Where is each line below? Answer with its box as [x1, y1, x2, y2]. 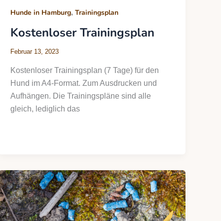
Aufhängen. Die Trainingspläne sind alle [10, 92, 151, 100]
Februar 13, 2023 [10, 48, 59, 56]
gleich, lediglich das [10, 105, 80, 113]
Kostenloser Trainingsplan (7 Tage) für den [10, 66, 159, 74]
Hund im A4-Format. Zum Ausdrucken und [10, 79, 157, 87]
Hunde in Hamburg [10, 8, 72, 18]
